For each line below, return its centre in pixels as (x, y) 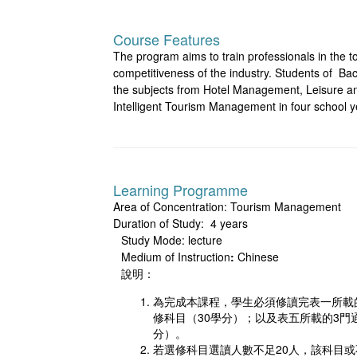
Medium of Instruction (176, 257)
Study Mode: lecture (172, 240)
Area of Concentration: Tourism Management (227, 207)
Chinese (258, 257)
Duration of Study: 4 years (180, 224)
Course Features (167, 39)
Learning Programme (180, 190)
